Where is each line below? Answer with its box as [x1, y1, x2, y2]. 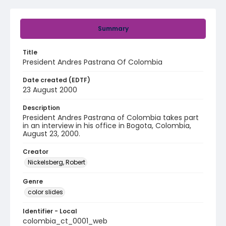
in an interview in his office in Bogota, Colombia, [23, 121, 191, 131]
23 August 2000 [23, 85, 77, 95]
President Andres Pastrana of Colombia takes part [23, 112, 199, 123]
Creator [23, 147, 48, 156]
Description [23, 103, 60, 112]
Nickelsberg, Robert [28, 158, 85, 166]
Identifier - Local [23, 207, 77, 215]
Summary [97, 24, 129, 33]
